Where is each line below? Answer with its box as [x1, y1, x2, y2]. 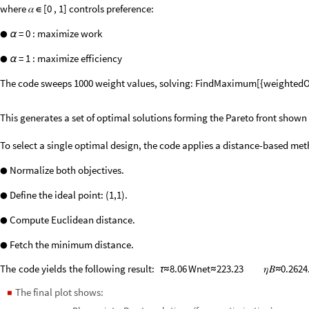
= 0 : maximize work [17, 27, 102, 40]
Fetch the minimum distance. [8, 238, 134, 251]
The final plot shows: [15, 286, 103, 299]
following [85, 261, 126, 275]
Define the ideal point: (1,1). [8, 188, 128, 201]
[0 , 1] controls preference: [41, 2, 154, 15]
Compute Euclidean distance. [8, 213, 135, 226]
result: [127, 261, 154, 275]
